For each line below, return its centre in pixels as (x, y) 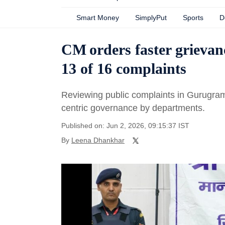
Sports (193, 18)
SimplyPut (151, 18)
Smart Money (98, 18)
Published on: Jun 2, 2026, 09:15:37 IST (125, 126)
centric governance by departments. (133, 108)
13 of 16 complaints (124, 69)
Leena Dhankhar (98, 140)
